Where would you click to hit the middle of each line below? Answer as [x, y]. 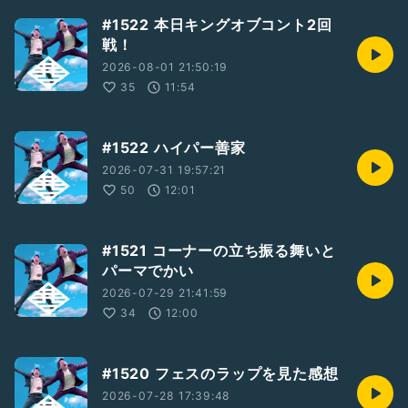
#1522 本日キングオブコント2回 [217, 25]
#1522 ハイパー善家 [174, 148]
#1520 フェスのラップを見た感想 [220, 373]
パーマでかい [148, 270]
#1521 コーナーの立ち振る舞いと [219, 250]
